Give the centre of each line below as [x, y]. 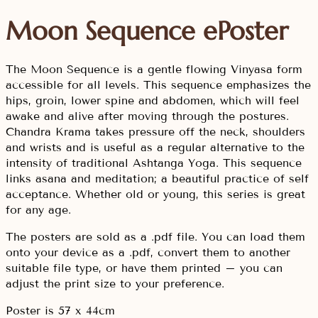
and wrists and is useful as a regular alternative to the [155, 148]
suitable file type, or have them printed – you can [144, 268]
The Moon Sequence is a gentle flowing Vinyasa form [154, 70]
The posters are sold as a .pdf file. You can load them [155, 237]
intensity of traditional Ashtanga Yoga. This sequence [156, 163]
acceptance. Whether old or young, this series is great [155, 194]
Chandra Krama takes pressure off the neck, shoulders [155, 132]
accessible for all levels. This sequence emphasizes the [158, 85]
